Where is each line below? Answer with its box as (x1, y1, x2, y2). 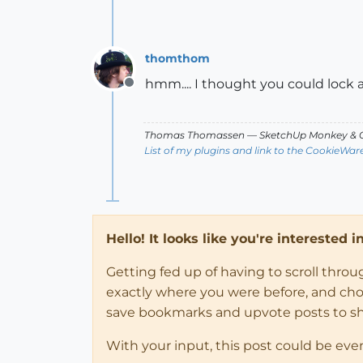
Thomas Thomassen (144, 129, 245, 141)
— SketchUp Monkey (245, 129, 350, 141)
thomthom (145, 50, 210, 66)
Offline (128, 83, 171, 99)
